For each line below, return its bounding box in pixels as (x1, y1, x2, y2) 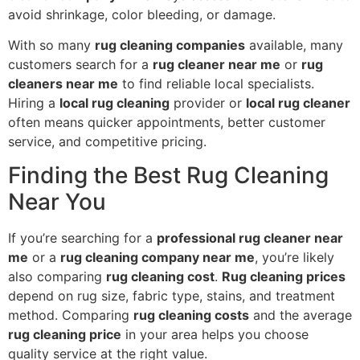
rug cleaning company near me (60, 249, 255, 266)
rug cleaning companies (95, 36, 245, 53)
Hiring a (8, 94, 59, 111)
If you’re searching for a (8, 230, 157, 247)
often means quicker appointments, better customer (8, 113, 325, 130)
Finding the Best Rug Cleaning (8, 162, 329, 190)
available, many (245, 36, 343, 53)
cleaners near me (8, 75, 118, 92)
